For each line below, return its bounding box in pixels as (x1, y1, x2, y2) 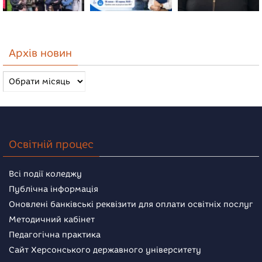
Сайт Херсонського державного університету (9, 245, 201, 256)
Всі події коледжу (9, 169, 82, 180)
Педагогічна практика (9, 230, 101, 240)
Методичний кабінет (9, 215, 95, 225)
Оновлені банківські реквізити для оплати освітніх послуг (9, 199, 253, 210)
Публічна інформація (9, 184, 98, 195)
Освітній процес (9, 138, 94, 151)
